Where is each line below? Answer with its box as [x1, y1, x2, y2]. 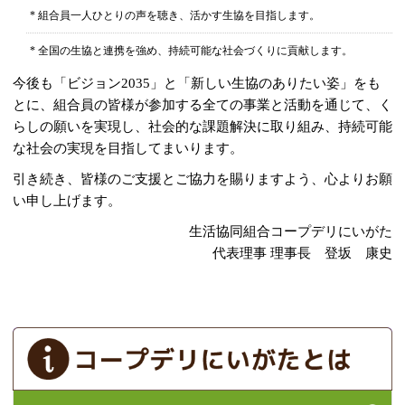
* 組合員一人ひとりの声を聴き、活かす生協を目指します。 [30, 9, 321, 23]
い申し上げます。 [13, 193, 121, 209]
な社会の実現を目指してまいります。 [13, 141, 243, 156]
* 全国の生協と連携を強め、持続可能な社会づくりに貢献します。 [30, 44, 353, 58]
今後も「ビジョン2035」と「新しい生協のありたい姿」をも [13, 76, 381, 91]
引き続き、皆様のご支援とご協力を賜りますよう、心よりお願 [13, 172, 392, 187]
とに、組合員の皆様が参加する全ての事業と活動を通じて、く [13, 98, 392, 113]
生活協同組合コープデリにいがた [189, 224, 392, 240]
